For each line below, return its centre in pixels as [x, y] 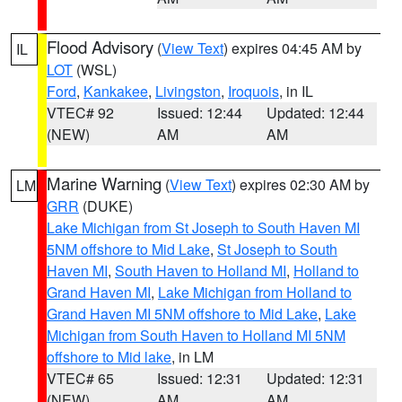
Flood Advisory [100, 47]
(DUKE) [106, 206]
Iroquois [253, 91]
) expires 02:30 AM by [301, 184]
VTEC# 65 [80, 378]
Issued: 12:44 [199, 113]
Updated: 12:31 [316, 378]
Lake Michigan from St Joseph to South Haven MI [203, 227]
